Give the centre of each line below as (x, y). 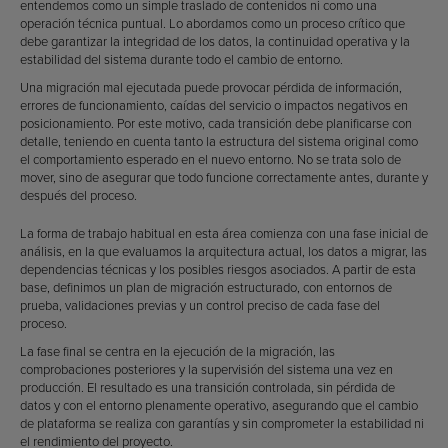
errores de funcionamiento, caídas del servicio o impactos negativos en (214, 105)
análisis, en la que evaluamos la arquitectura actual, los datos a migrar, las (223, 251)
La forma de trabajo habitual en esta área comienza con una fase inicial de (224, 233)
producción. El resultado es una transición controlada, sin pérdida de (207, 387)
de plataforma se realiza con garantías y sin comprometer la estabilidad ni (222, 423)
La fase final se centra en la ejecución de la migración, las (177, 351)
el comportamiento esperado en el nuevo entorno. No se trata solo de (210, 159)
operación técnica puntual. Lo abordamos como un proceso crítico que (212, 23)
